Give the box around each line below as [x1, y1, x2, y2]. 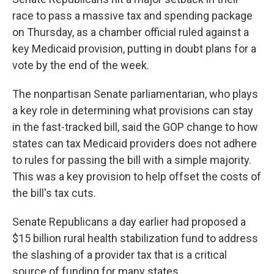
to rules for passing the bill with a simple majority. [12, 154, 251, 166]
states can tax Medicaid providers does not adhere [12, 137, 257, 150]
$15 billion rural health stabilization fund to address [12, 232, 258, 245]
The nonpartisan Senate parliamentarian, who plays [12, 87, 258, 100]
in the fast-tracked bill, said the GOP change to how [12, 120, 258, 133]
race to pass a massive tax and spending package [12, 9, 253, 22]
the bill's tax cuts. [12, 187, 96, 199]
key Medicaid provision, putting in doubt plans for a [12, 42, 256, 55]
